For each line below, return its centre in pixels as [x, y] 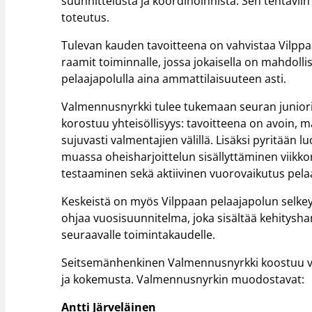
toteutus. [86, 18]
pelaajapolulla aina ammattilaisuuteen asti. [174, 79]
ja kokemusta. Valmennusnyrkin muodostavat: [183, 279]
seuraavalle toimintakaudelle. [139, 235]
